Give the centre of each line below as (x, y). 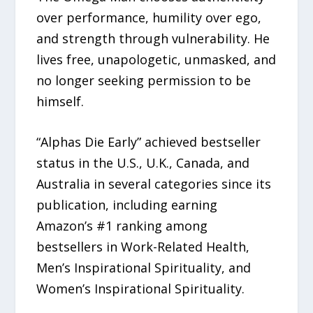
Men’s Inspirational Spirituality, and (144, 268)
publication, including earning (127, 205)
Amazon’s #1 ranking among (122, 226)
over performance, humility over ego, (149, 17)
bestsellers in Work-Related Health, (143, 247)
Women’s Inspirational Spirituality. (141, 289)
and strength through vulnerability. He (153, 38)
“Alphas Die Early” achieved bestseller (149, 142)
